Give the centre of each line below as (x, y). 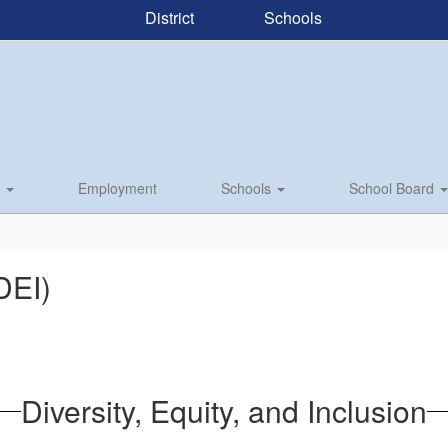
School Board (393, 188)
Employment (117, 188)
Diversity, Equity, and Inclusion (224, 410)
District (167, 17)
